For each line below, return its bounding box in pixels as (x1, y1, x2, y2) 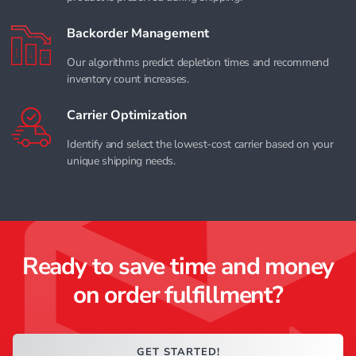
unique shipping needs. (67, 153, 176, 168)
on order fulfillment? (73, 278, 283, 311)
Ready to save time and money (21, 250, 335, 283)
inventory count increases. (67, 71, 189, 87)
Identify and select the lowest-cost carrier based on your (67, 136, 334, 152)
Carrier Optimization (67, 106, 188, 124)
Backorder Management (67, 24, 210, 42)
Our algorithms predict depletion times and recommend (67, 54, 329, 70)
